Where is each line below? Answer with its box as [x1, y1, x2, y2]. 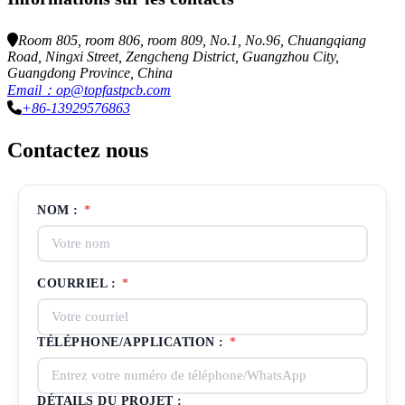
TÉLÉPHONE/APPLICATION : [37, 335, 228, 350]
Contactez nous [7, 138, 148, 163]
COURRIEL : [37, 277, 120, 291]
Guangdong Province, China [7, 65, 173, 81]
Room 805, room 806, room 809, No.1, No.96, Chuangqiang [18, 33, 366, 49]
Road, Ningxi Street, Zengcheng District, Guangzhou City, [7, 49, 339, 65]
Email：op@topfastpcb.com [7, 82, 171, 99]
